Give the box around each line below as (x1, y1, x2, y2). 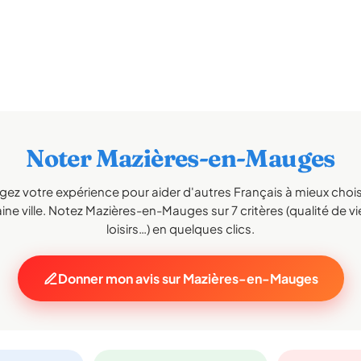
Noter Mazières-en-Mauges (26, 143, 335, 173)
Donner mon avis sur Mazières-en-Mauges (57, 270, 318, 287)
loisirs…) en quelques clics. (106, 221, 255, 236)
